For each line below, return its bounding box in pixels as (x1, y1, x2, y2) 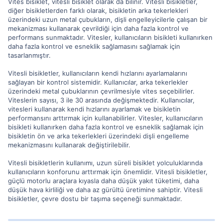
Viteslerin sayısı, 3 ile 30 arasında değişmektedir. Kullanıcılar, (8, 96, 195, 104)
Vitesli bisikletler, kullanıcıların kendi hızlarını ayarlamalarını (8, 69, 187, 77)
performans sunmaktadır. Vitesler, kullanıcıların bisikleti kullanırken (8, 33, 213, 41)
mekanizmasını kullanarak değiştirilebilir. (8, 141, 130, 149)
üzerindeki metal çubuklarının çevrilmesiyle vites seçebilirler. (8, 87, 195, 95)
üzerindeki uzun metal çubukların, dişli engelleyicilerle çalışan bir (8, 15, 208, 23)
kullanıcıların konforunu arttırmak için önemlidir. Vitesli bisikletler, (8, 168, 208, 176)
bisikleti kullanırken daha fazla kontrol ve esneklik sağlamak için (8, 123, 204, 131)
